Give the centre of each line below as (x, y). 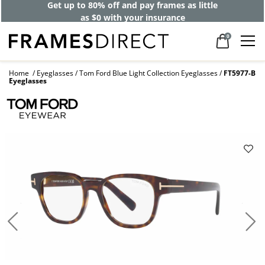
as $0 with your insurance (132, 17)
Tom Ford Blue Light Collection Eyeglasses (148, 73)
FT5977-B (240, 73)
